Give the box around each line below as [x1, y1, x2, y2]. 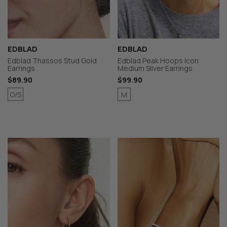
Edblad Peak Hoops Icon [117, 56, 199, 66]
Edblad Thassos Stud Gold [8, 56, 97, 66]
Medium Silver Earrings [117, 63, 193, 73]
